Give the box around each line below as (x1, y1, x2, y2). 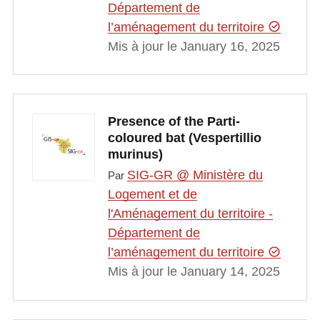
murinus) (107, 146, 163, 161)
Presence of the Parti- (107, 114, 240, 129)
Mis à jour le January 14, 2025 (107, 264, 280, 279)
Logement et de (107, 187, 197, 202)
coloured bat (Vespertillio (107, 130, 261, 145)
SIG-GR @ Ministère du (126, 168, 263, 183)
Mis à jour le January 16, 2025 (107, 39, 280, 54)
